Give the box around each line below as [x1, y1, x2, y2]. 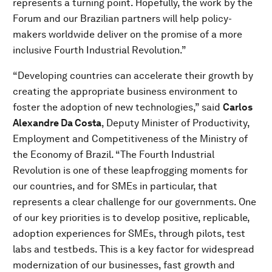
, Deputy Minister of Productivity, [101, 117, 250, 129]
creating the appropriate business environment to [13, 86, 237, 97]
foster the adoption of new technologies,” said [13, 101, 223, 113]
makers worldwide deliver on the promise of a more [13, 29, 242, 40]
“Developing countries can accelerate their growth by [13, 70, 253, 81]
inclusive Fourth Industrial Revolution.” [13, 44, 186, 56]
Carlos [223, 101, 253, 113]
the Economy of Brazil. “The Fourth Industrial [13, 149, 214, 160]
